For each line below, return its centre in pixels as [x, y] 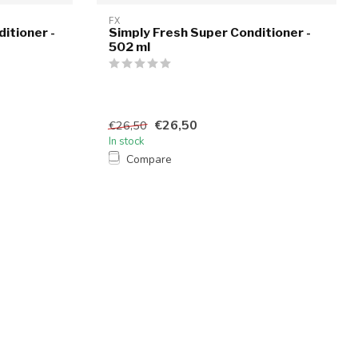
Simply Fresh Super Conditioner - [210, 33]
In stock [127, 141]
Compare [149, 159]
